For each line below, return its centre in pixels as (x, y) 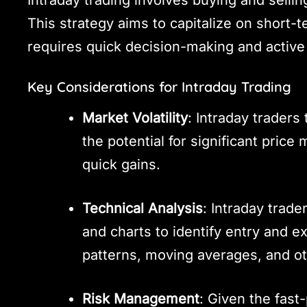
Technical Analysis (143, 208)
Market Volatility (135, 118)
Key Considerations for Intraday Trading (160, 86)
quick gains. (122, 164)
